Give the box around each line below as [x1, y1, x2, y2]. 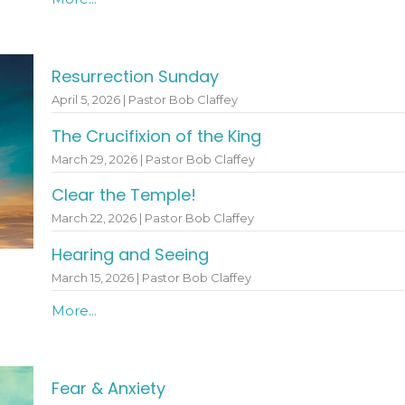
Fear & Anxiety [51, 377, 165, 400]
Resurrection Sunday [51, 65, 219, 89]
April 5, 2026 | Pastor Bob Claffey [51, 93, 238, 108]
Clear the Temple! [51, 184, 196, 207]
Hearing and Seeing [51, 242, 209, 266]
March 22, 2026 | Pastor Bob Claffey [51, 212, 254, 226]
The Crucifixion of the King [51, 124, 261, 147]
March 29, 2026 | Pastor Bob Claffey [51, 152, 255, 166]
